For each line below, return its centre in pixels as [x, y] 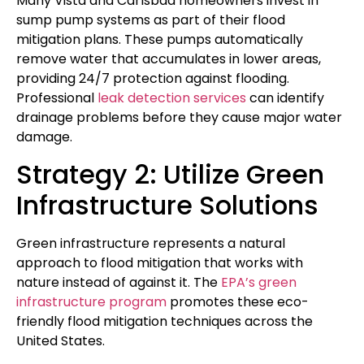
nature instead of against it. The [119, 282]
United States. [61, 340]
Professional [57, 98]
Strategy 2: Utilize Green [170, 174]
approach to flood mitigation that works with [160, 262]
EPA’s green [259, 282]
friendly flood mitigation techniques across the [165, 321]
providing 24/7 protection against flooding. [153, 79]
